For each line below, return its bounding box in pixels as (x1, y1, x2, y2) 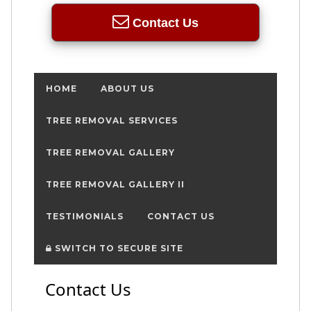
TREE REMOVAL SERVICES (46, 115, 178, 126)
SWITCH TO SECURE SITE (52, 242, 183, 253)
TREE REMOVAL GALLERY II (46, 178, 185, 190)
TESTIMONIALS (46, 210, 124, 221)
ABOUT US (101, 83, 154, 94)
